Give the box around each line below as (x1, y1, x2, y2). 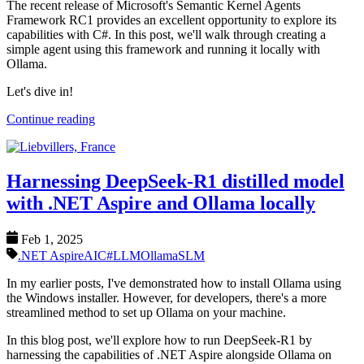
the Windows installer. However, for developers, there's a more (6, 291, 327, 305)
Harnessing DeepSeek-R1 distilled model (6, 171, 344, 193)
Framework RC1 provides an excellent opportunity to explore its (6, 13, 336, 28)
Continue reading (6, 112, 95, 127)
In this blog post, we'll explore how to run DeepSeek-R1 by (6, 333, 312, 348)
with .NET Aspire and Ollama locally (6, 193, 315, 214)
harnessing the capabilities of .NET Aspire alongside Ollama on (6, 348, 331, 362)
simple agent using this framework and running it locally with (6, 42, 320, 57)
